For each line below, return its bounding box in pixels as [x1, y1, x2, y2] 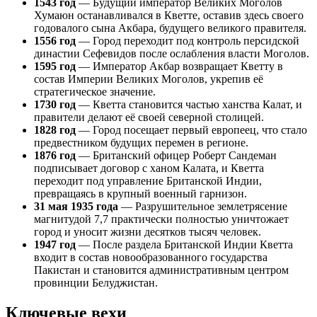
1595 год [34, 60, 76, 73]
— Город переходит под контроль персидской [76, 35, 299, 47]
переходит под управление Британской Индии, [34, 175, 262, 188]
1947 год [34, 238, 76, 251]
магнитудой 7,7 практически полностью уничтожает [34, 213, 289, 226]
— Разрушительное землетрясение [118, 200, 287, 213]
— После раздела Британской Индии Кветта [76, 238, 293, 251]
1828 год [34, 124, 76, 137]
